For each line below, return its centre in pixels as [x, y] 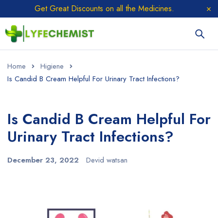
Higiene [52, 66]
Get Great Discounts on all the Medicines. [104, 9]
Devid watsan [107, 160]
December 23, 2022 [43, 160]
